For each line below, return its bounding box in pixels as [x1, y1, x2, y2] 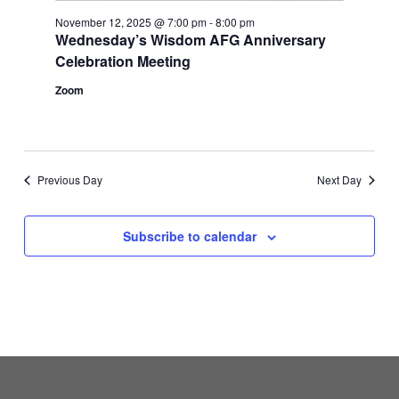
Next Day [317, 172, 362, 188]
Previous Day [37, 172, 102, 188]
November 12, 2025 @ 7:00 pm [54, 13, 207, 29]
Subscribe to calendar [123, 227, 256, 246]
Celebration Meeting [54, 50, 191, 71]
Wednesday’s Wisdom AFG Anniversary [54, 28, 326, 50]
